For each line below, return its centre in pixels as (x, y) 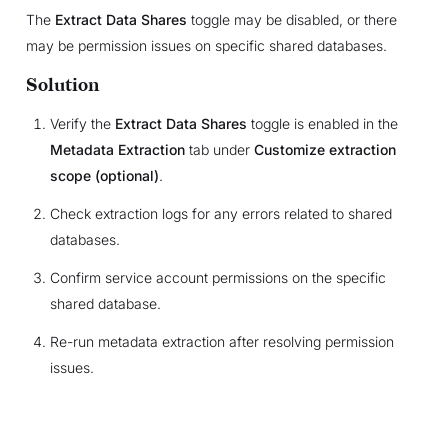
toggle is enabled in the (322, 123)
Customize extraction (324, 149)
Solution (62, 85)
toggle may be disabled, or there (291, 19)
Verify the (82, 123)
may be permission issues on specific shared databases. (206, 45)
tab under (219, 149)
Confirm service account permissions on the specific (217, 277)
